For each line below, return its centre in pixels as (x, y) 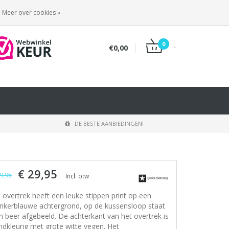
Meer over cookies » (31, 13)
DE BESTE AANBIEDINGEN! (109, 123)
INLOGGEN (98, 10)
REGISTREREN (156, 10)
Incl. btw (77, 176)
